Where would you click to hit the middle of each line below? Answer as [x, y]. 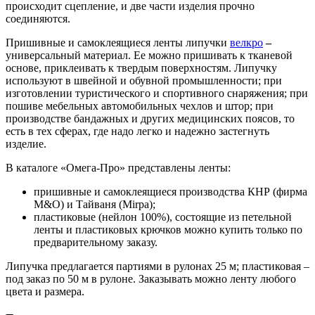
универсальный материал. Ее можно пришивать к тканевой [149, 55]
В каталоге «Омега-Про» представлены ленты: [118, 167]
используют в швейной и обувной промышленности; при [144, 80]
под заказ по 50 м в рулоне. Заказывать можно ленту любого [151, 278]
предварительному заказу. [96, 242]
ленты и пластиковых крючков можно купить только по [168, 229]
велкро [246, 42]
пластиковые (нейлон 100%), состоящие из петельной [163, 217]
